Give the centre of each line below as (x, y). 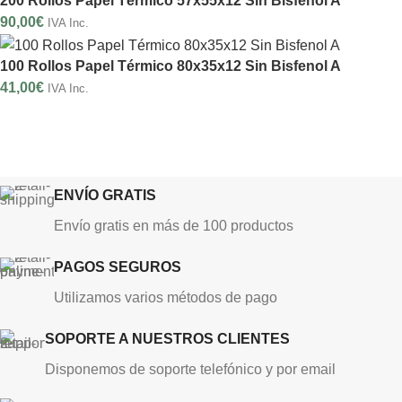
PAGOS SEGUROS (118, 267)
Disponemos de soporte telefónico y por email (190, 369)
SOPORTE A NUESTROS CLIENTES (167, 339)
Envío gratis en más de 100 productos (174, 226)
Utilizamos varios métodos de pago (166, 297)
